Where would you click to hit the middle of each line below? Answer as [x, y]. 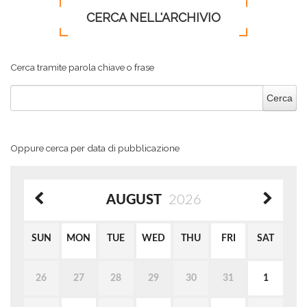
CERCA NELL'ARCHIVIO [153, 17]
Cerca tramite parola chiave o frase [82, 67]
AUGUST [134, 200]
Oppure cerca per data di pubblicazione [95, 148]
